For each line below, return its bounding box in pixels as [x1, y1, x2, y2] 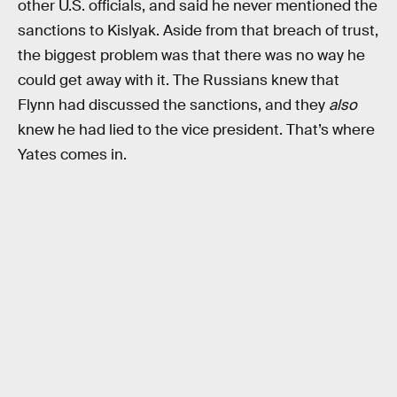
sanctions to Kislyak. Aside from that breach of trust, [18, 21, 378, 40]
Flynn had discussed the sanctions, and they [18, 96, 329, 114]
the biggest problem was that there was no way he [18, 46, 365, 65]
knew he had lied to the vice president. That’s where [18, 121, 375, 139]
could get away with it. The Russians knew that [18, 71, 339, 90]
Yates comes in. [18, 145, 127, 164]
